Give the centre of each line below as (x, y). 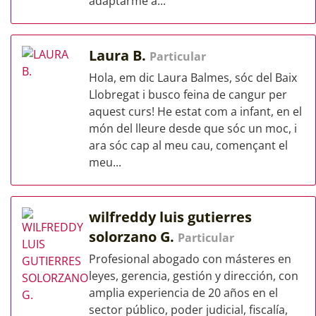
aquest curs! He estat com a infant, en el (195, 111)
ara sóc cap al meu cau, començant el (188, 145)
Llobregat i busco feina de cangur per (188, 95)
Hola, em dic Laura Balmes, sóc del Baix (193, 78)
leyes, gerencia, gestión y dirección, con (194, 276)
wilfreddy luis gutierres (170, 217)
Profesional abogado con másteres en (190, 259)
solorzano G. (133, 237)
